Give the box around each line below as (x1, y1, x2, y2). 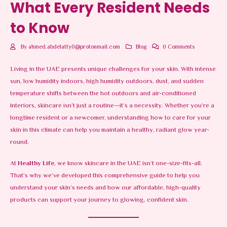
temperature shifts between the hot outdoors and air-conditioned (10, 88, 196, 99)
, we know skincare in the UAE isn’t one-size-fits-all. (54, 159, 202, 169)
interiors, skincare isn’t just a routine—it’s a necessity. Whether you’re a (10, 100, 214, 111)
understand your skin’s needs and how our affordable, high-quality (10, 183, 201, 194)
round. (10, 137, 29, 147)
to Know (10, 18, 69, 38)
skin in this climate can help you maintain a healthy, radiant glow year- (10, 125, 209, 135)
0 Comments (163, 42, 195, 52)
